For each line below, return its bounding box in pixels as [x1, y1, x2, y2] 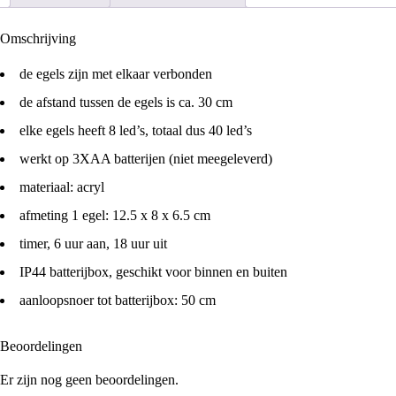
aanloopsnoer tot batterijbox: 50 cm [19, 292, 216, 308]
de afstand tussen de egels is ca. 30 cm [19, 94, 232, 110]
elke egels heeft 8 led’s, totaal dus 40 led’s [19, 122, 252, 138]
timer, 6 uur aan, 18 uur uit [19, 235, 167, 251]
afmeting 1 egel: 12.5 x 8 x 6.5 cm [19, 207, 210, 223]
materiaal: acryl [19, 179, 104, 194]
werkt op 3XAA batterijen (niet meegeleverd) [19, 150, 272, 166]
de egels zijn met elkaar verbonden [19, 65, 212, 81]
